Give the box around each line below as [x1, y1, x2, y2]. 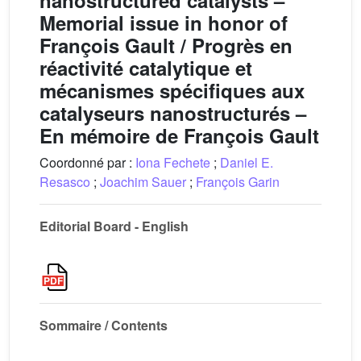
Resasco [39, 172, 90, 191]
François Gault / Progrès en [39, 31, 293, 59]
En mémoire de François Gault [39, 122, 319, 149]
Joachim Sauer [100, 172, 186, 191]
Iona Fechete [135, 153, 210, 172]
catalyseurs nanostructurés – [39, 99, 306, 127]
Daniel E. [220, 153, 273, 172]
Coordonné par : [39, 153, 135, 172]
